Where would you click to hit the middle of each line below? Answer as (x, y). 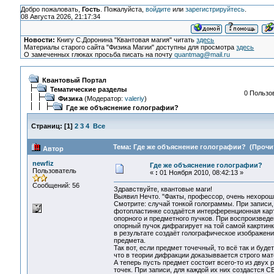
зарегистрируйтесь (215, 9)
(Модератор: (103, 98)
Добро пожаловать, (51, 9)
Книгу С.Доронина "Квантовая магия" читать (126, 40)
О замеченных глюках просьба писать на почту (99, 54)
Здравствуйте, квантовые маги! (163, 189)
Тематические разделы (88, 89)
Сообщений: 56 (56, 185)
